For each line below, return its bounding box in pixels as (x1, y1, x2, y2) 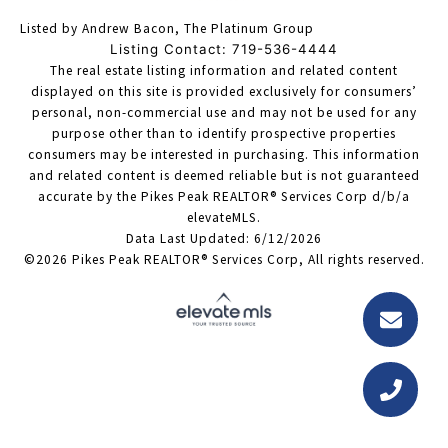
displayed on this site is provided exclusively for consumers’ (31, 83, 417, 101)
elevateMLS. (187, 209, 261, 227)
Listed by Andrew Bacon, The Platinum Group (20, 20, 314, 38)
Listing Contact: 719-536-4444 (110, 41, 338, 58)
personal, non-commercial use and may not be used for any (31, 104, 417, 122)
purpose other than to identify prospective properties (52, 125, 396, 143)
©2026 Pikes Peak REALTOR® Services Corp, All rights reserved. (23, 251, 425, 269)
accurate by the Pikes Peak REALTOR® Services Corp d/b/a (38, 188, 410, 206)
